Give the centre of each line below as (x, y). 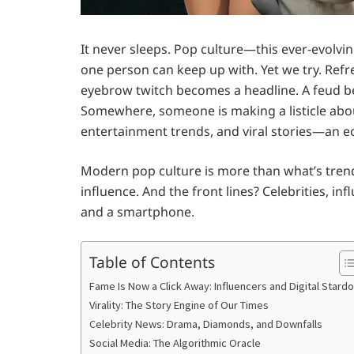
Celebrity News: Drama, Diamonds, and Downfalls (206, 324)
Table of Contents (152, 262)
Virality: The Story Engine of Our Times (179, 305)
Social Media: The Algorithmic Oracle (175, 343)
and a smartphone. (137, 212)
